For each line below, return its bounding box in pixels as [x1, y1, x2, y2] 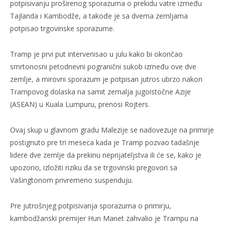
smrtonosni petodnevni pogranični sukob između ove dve [10, 62, 196, 72]
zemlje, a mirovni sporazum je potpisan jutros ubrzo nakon [10, 74, 202, 84]
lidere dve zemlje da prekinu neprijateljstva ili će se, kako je [10, 150, 201, 160]
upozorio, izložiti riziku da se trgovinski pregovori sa [10, 163, 177, 173]
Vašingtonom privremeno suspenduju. [10, 175, 133, 185]
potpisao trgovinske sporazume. [10, 24, 115, 34]
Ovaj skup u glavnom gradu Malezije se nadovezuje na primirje [10, 125, 214, 135]
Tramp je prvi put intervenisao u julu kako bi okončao [10, 49, 183, 59]
